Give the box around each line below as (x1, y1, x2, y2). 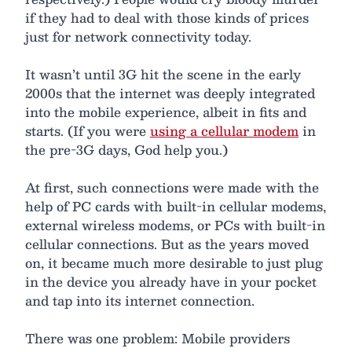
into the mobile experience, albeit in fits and (25, 101, 306, 123)
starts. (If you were (25, 120, 150, 142)
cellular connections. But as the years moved (25, 233, 309, 255)
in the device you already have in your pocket (25, 271, 317, 293)
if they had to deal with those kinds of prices (25, 7, 309, 29)
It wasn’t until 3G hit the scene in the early (25, 64, 301, 86)
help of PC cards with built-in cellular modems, (25, 196, 326, 218)
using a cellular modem (150, 120, 299, 142)
